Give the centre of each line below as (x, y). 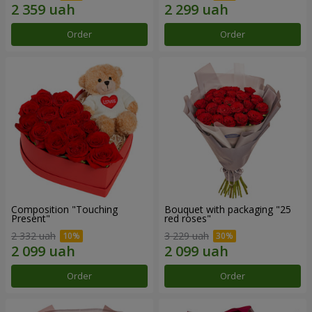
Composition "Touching (64, 209)
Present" (31, 218)
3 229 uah (187, 236)
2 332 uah (33, 236)
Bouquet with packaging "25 (228, 209)
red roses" (188, 218)
